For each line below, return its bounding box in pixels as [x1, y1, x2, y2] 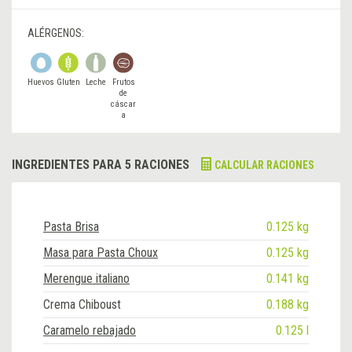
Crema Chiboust [43, 296, 121, 312]
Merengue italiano [43, 270, 130, 286]
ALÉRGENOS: [27, 26, 84, 39]
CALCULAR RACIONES [214, 158, 314, 171]
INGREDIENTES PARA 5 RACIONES [12, 156, 189, 172]
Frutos [112, 76, 135, 87]
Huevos [27, 76, 55, 87]
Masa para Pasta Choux [43, 244, 158, 260]
